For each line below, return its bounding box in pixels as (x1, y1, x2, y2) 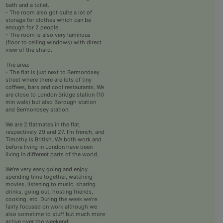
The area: (5, 61, 29, 69)
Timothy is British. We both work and (5, 136, 102, 143)
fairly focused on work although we (5, 203, 97, 211)
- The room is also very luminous (5, 31, 91, 39)
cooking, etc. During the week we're (5, 196, 97, 203)
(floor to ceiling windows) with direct (5, 39, 102, 46)
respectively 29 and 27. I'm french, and (5, 128, 105, 136)
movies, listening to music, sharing (5, 181, 96, 188)
